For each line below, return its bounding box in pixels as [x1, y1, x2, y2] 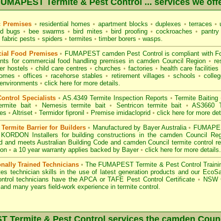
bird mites [73, 28, 103, 35]
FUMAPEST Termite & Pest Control [98, 161, 201, 168]
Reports [143, 94, 170, 102]
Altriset [12, 109, 33, 116]
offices [23, 72, 43, 79]
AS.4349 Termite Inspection [62, 94, 143, 102]
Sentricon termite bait [112, 102, 186, 109]
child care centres [36, 65, 87, 72]
